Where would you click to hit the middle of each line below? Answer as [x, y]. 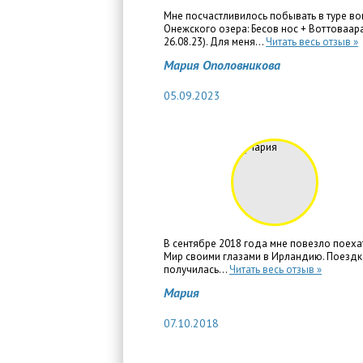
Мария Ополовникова [222, 65]
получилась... [196, 269]
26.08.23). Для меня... [215, 42]
